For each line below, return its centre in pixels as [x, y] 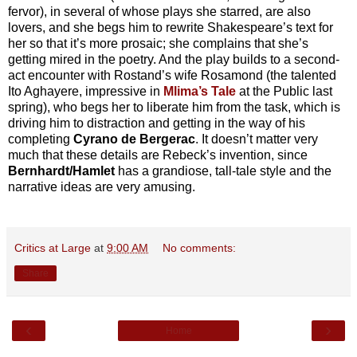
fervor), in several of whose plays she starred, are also [159, 11]
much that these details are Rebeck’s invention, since [158, 155]
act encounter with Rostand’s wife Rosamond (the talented [172, 75]
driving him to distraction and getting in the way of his [157, 123]
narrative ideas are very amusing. [102, 186]
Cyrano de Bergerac [134, 139]
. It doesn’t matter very [257, 139]
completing [41, 139]
